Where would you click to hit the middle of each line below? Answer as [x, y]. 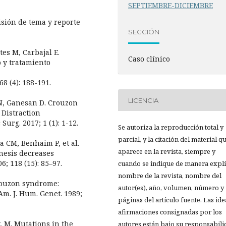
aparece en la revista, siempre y [167, 152]
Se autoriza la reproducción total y [171, 127]
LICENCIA [144, 100]
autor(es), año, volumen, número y [171, 188]
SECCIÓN [144, 32]
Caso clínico [149, 59]
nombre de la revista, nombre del [170, 176]
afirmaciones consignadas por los [170, 212]
